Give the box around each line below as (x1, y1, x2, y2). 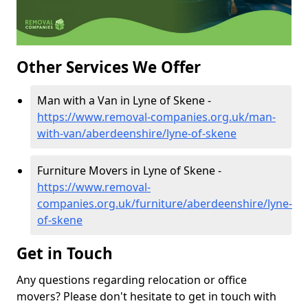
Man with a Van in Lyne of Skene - (37, 93, 211, 109)
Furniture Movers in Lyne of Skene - (37, 163, 221, 179)
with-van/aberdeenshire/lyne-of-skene (37, 126, 236, 142)
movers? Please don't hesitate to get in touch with (16, 289, 276, 305)
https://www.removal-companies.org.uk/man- (37, 109, 276, 125)
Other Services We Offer (16, 56, 201, 78)
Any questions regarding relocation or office (16, 272, 247, 288)
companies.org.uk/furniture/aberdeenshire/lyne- (37, 196, 292, 212)
